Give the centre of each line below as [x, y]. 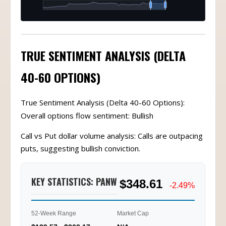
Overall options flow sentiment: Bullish [87, 116]
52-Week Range [54, 213]
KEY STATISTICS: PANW [74, 181]
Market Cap [133, 213]
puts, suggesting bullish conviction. [80, 148]
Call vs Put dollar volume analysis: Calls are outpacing [112, 136]
